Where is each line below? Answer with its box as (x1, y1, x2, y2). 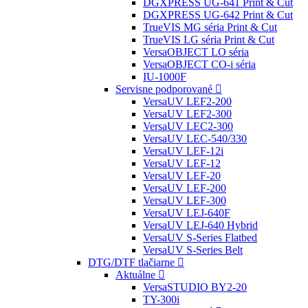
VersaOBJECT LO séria (143, 46, 249, 58)
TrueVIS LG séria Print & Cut (143, 34, 274, 45)
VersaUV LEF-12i (143, 145, 223, 157)
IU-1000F (143, 71, 186, 82)
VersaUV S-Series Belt (143, 244, 243, 256)
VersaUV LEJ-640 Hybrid (143, 219, 258, 231)
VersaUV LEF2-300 (143, 108, 232, 120)
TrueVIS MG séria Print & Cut (143, 21, 277, 33)
